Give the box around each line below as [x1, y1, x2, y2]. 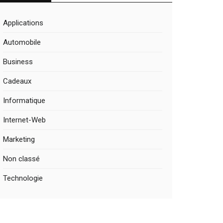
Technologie [3, 174, 43, 183]
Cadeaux [3, 77, 31, 86]
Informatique [3, 96, 45, 105]
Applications [3, 18, 43, 27]
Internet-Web [3, 115, 46, 124]
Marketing [3, 135, 35, 144]
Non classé [3, 154, 40, 163]
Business [3, 57, 33, 66]
